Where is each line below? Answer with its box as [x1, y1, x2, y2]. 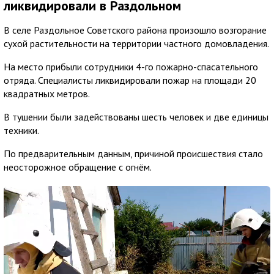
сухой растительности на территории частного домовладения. [4, 37, 269, 50]
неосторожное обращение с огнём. [4, 160, 152, 173]
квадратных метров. [4, 87, 90, 100]
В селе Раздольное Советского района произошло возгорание [4, 23, 267, 36]
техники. [4, 124, 39, 136]
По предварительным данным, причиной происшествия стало [4, 147, 263, 160]
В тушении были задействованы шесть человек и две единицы [4, 110, 268, 123]
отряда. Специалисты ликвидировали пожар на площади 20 [4, 73, 256, 86]
